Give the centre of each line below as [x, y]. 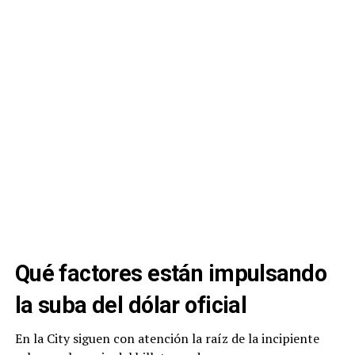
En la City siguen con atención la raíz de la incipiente [167, 338]
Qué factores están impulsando [170, 273]
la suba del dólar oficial [131, 305]
